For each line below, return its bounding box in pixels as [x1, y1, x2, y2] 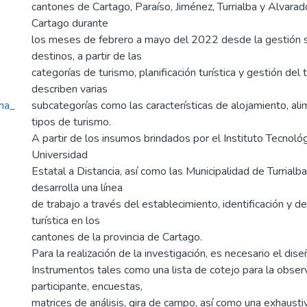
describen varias [32, 82, 108, 97]
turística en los [32, 213, 100, 228]
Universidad [32, 147, 88, 162]
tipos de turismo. [32, 114, 111, 130]
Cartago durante [32, 16, 108, 31]
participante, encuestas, [32, 279, 143, 294]
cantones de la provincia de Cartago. [32, 230, 202, 245]
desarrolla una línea [32, 180, 123, 195]
